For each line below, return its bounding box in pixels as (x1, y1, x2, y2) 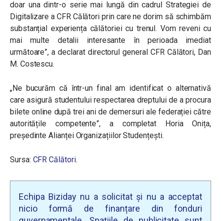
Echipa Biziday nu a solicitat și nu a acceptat (19, 191, 202, 202)
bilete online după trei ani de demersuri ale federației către (10, 107, 211, 116)
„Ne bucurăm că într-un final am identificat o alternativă (10, 83, 211, 93)
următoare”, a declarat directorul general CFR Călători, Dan (10, 47, 211, 57)
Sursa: (10, 155, 31, 164)
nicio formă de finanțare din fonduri (19, 203, 202, 214)
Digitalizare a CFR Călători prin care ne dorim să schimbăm (10, 12, 211, 21)
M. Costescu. (10, 59, 55, 69)
